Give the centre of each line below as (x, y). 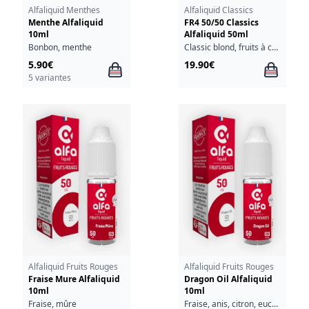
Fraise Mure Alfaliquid (74, 279)
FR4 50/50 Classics (221, 23)
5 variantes (49, 77)
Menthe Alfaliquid (66, 23)
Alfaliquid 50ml (216, 34)
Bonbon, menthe (60, 47)
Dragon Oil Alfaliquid (228, 279)
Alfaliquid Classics (218, 10)
